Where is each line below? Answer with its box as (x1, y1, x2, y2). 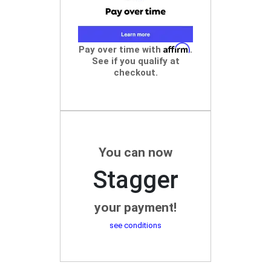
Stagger (93, 165, 178, 194)
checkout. (113, 67, 158, 79)
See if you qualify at (91, 56, 180, 67)
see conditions (109, 220, 162, 230)
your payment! (94, 200, 177, 215)
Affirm (163, 42, 190, 54)
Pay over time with (79, 44, 163, 56)
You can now (99, 145, 172, 160)
